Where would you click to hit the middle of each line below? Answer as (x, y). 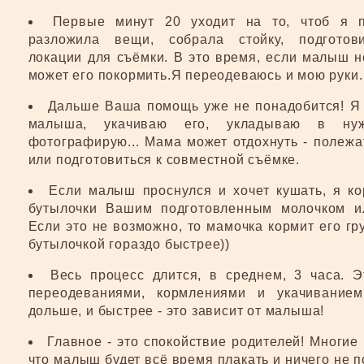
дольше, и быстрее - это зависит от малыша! (176, 311)
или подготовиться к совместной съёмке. (164, 160)
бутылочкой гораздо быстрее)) (129, 244)
